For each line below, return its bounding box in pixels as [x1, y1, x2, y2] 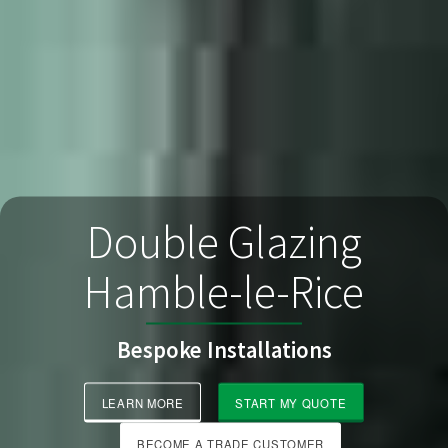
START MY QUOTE [235, 394, 347, 411]
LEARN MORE [101, 394, 184, 411]
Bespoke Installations [116, 335, 332, 364]
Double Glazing [86, 212, 362, 270]
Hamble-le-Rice [84, 262, 364, 320]
